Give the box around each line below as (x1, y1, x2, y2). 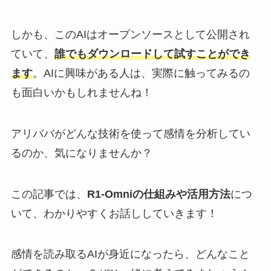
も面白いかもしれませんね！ (10, 86, 152, 99)
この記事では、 (10, 188, 87, 200)
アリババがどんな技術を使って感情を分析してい (10, 127, 250, 140)
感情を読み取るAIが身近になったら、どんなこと (10, 248, 250, 261)
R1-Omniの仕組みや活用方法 (87, 188, 230, 200)
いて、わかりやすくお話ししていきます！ (10, 207, 218, 220)
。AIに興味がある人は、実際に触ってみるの (32, 67, 250, 79)
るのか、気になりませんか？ (10, 146, 152, 159)
